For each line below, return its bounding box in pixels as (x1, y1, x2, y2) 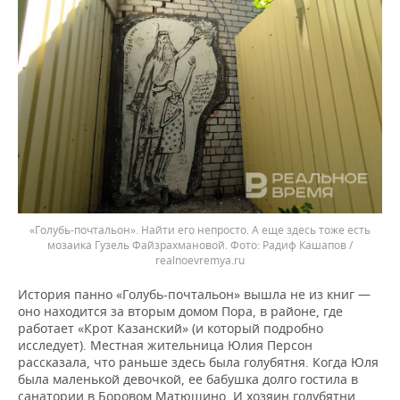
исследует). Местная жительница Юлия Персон (18, 336, 312, 354)
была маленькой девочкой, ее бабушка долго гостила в (18, 370, 358, 387)
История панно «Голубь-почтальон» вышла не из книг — (18, 285, 371, 303)
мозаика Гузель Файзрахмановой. (47, 237, 230, 253)
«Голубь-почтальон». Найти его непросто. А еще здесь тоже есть (29, 221, 371, 237)
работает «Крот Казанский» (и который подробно (18, 319, 323, 337)
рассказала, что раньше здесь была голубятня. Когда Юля (18, 353, 379, 371)
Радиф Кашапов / (262, 237, 353, 253)
